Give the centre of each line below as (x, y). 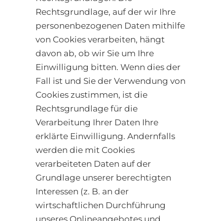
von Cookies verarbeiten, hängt (100, 40)
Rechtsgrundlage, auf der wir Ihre (106, 12)
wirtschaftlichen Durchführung (101, 205)
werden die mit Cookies (85, 150)
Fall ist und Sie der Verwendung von (110, 81)
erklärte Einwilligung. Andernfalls (105, 136)
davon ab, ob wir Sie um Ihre (95, 54)
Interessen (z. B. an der (82, 192)
